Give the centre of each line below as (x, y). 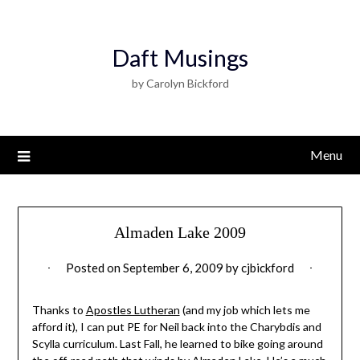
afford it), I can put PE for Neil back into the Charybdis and (176, 327)
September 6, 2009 (173, 268)
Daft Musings (180, 57)
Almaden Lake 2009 (180, 233)
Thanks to (59, 310)
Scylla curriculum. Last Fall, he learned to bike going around (177, 344)
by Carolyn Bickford (180, 83)
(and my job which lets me (245, 310)
